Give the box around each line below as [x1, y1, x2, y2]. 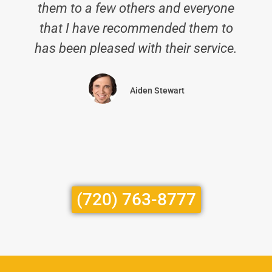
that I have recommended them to [39, 20, 233, 36]
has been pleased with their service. [35, 40, 237, 56]
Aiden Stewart [130, 85, 185, 95]
